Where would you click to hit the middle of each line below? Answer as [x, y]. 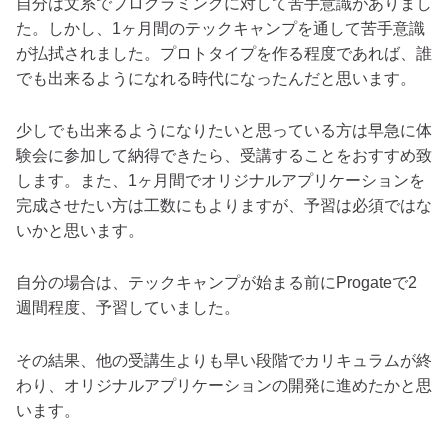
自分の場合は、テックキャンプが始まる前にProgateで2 [216, 283]
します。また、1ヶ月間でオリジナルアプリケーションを [220, 181]
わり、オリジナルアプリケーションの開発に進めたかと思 [224, 385]
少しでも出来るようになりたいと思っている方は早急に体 [224, 131]
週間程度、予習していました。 [128, 308]
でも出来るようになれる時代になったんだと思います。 [216, 79]
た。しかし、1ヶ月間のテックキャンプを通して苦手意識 [220, 29]
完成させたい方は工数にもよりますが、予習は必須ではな [224, 206]
